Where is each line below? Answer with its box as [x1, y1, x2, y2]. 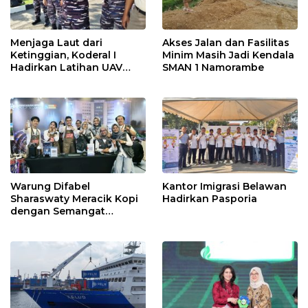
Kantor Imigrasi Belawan [162, 180, 287, 193]
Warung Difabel [10, 180, 90, 193]
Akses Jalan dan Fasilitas [162, 36, 289, 49]
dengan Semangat [10, 205, 105, 218]
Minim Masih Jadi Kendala [162, 48, 294, 61]
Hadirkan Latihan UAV [10, 60, 122, 74]
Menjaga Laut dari [10, 36, 102, 49]
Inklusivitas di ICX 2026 [10, 217, 126, 230]
